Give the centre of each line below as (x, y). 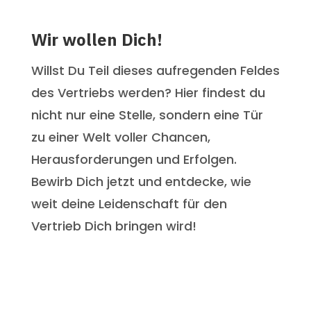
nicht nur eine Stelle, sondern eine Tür (147, 115)
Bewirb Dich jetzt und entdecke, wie (141, 181)
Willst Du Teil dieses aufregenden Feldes (155, 70)
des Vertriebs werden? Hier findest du (148, 92)
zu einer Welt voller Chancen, (120, 137)
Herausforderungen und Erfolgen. (134, 159)
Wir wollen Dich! (96, 39)
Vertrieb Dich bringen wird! (114, 226)
